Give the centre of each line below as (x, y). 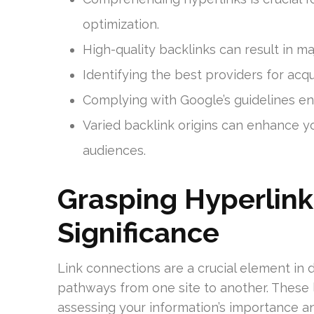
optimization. (121, 24)
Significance (138, 232)
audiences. (114, 150)
